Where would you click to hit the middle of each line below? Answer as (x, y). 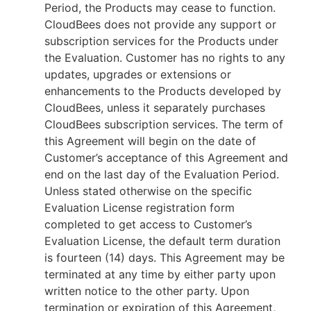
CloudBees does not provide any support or (160, 24)
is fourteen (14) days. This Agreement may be (165, 258)
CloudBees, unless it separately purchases (155, 108)
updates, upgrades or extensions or (138, 74)
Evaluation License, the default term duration (162, 241)
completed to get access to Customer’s (148, 224)
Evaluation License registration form (140, 208)
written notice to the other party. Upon (147, 291)
